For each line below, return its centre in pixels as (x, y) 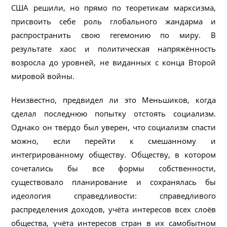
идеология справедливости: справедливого (113, 195)
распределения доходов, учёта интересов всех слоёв (113, 209)
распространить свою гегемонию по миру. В (113, 35)
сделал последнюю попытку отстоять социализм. (113, 113)
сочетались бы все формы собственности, (113, 168)
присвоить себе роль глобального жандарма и (113, 21)
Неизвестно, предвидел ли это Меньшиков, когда (113, 100)
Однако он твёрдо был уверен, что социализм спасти (113, 127)
